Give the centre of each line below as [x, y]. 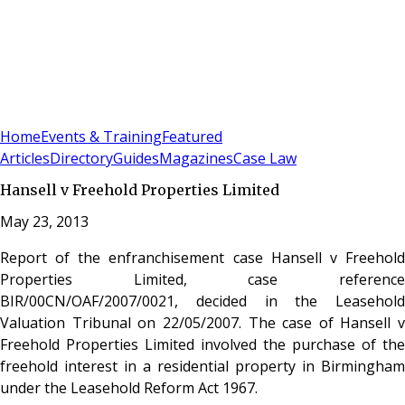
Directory [81, 159]
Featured [192, 137]
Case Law [265, 159]
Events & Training [101, 137]
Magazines [196, 159]
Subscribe [65, 114]
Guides [136, 159]
